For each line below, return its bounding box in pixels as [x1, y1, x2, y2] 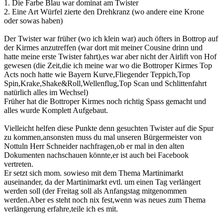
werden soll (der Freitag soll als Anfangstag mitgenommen [4, 186, 187, 195]
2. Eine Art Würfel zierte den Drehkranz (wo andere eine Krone [4, 7, 204, 16]
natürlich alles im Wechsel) [4, 88, 88, 97]
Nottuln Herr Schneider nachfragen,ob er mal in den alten [4, 141, 184, 150]
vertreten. [4, 159, 33, 168]
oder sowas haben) [4, 16, 63, 25]
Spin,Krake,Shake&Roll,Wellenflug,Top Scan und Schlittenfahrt [4, 79, 207, 88]
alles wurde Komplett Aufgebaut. [4, 106, 108, 114]
